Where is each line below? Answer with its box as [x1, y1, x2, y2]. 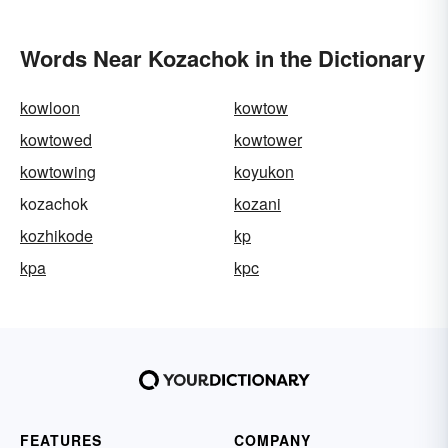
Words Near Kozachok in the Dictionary [20, 42, 425, 75]
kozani [234, 192, 281, 216]
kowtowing [20, 160, 96, 184]
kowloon [20, 96, 80, 120]
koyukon [234, 160, 294, 184]
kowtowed [20, 128, 92, 152]
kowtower [234, 128, 302, 152]
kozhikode [20, 224, 93, 248]
